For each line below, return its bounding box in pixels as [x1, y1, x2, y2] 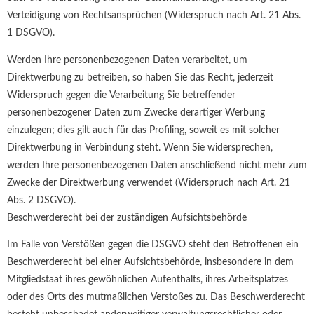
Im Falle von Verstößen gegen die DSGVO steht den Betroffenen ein [7, 240, 299, 250]
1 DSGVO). [7, 28, 55, 39]
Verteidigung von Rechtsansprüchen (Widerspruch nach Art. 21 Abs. [7, 11, 301, 21]
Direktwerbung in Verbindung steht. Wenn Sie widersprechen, [7, 142, 273, 153]
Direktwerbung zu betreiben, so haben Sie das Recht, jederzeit [7, 72, 273, 83]
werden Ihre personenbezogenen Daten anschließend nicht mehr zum [7, 160, 307, 170]
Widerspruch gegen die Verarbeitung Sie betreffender [7, 90, 235, 100]
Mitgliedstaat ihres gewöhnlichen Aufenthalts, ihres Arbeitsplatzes [7, 275, 288, 285]
